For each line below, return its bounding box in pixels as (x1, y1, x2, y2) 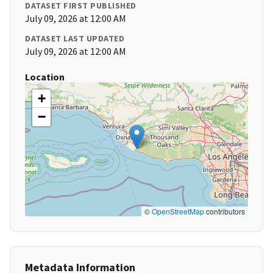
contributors (204, 206, 245, 217)
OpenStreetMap (152, 206, 204, 217)
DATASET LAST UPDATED (25, 33, 124, 44)
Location (25, 71, 65, 83)
